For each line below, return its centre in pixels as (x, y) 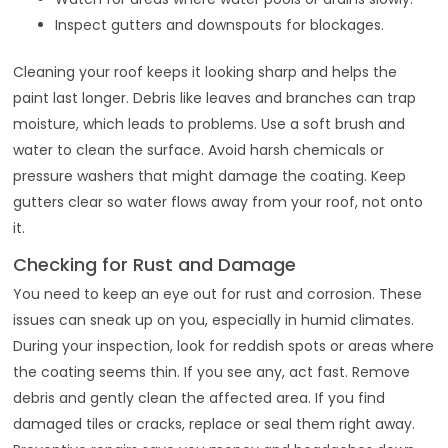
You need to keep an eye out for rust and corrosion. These (218, 293)
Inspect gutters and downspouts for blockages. (220, 24)
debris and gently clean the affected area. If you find (199, 397)
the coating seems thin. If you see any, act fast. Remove (212, 371)
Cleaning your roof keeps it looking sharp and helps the (205, 71)
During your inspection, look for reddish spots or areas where (224, 345)
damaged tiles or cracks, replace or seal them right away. (214, 423)
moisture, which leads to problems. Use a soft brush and (209, 123)
